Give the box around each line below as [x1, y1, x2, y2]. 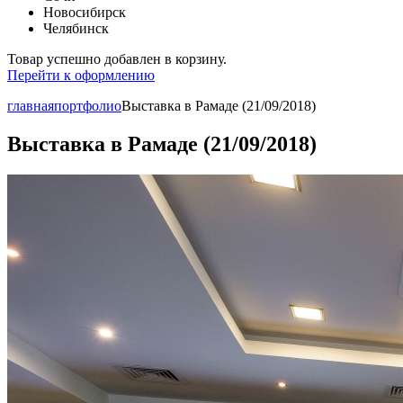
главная [7, 98, 54, 114]
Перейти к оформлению [7, 67, 155, 84]
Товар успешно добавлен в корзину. [7, 51, 227, 67]
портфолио [54, 98, 121, 114]
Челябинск [43, 21, 109, 37]
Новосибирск [43, 4, 126, 21]
